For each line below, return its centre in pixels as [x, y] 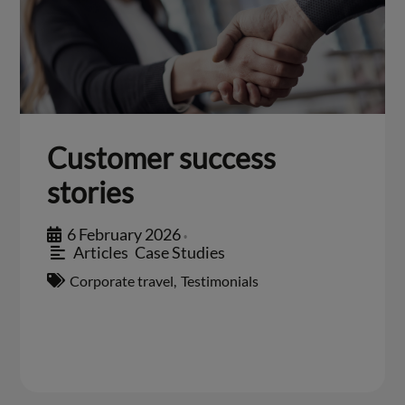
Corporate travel [122, 280]
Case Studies [179, 252]
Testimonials [220, 280]
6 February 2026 [124, 234]
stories [91, 192]
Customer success [162, 157]
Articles [100, 252]
